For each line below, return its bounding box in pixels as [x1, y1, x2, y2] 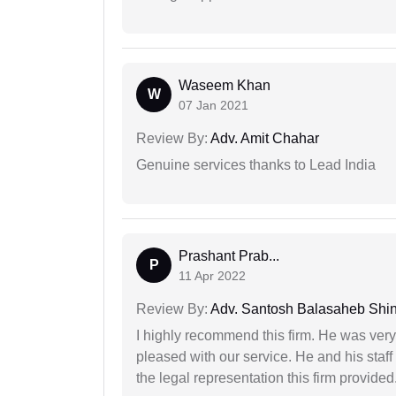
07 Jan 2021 [179, 98, 248, 113]
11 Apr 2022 [179, 269, 246, 284]
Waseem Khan [179, 78, 270, 94]
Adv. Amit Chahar [208, 131, 319, 147]
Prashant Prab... [179, 248, 279, 264]
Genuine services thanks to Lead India [136, 157, 376, 173]
